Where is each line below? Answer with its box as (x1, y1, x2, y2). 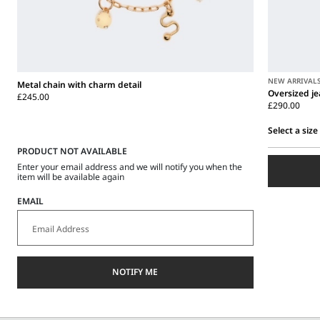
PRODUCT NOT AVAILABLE (16, 144, 127, 157)
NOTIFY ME (112, 266, 159, 279)
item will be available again (16, 170, 124, 183)
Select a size (267, 124, 318, 137)
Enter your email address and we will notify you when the (16, 160, 242, 173)
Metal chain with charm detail (16, 78, 141, 91)
